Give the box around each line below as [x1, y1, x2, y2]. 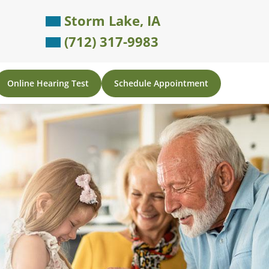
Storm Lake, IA [61, 11, 160, 29]
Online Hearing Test [7, 77, 89, 89]
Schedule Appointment [114, 77, 208, 89]
